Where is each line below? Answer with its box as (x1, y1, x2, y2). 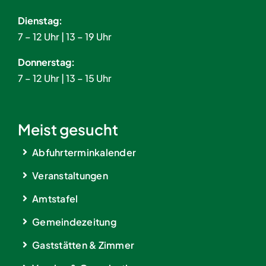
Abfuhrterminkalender (32, 146, 137, 159)
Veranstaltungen (32, 169, 108, 182)
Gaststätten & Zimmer (32, 239, 135, 252)
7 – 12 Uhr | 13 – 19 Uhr (17, 30, 112, 43)
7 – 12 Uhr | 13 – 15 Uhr (17, 72, 112, 85)
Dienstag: (17, 14, 62, 27)
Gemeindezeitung (32, 216, 116, 229)
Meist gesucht (17, 120, 118, 140)
